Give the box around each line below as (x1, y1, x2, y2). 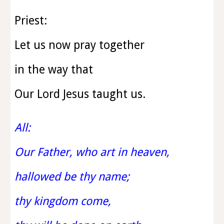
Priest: (14, 14, 47, 27)
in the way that (14, 63, 93, 76)
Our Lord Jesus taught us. (14, 87, 146, 100)
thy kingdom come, (14, 194, 111, 207)
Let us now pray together (14, 38, 145, 51)
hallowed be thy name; (14, 170, 133, 183)
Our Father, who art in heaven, (14, 145, 173, 158)
